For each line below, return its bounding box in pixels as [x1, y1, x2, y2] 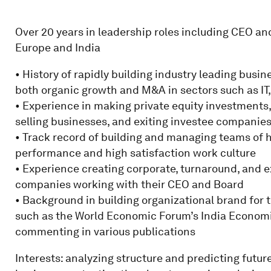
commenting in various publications [15, 225, 195, 238]
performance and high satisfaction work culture [15, 146, 256, 159]
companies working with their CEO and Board [15, 178, 244, 191]
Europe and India [15, 41, 100, 54]
